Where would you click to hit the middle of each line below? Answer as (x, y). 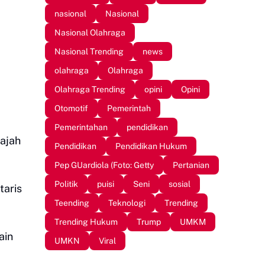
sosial (180, 184)
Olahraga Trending (90, 89)
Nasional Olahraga (90, 32)
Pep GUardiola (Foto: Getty (104, 165)
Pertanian (191, 165)
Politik (66, 184)
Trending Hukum (86, 222)
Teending (72, 203)
